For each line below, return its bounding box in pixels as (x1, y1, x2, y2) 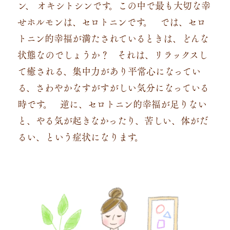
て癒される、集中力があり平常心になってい (17, 63, 201, 79)
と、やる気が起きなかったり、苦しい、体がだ (17, 112, 208, 128)
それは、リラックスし (109, 46, 208, 62)
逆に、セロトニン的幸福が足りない (60, 95, 207, 111)
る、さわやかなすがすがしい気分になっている (17, 79, 209, 95)
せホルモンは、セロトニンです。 (17, 13, 152, 29)
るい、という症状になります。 (17, 128, 144, 144)
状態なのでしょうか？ (17, 46, 109, 62)
